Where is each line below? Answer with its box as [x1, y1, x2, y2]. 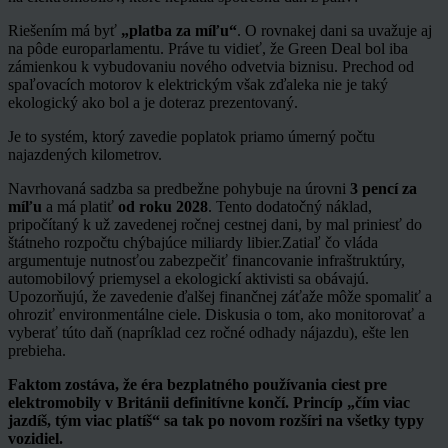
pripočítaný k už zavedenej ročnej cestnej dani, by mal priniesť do [8, 215, 422, 233]
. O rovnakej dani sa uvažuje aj [237, 21, 432, 39]
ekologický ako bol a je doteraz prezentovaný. [8, 93, 298, 111]
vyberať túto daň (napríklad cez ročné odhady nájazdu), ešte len [8, 323, 409, 341]
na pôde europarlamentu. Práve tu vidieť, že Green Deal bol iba [8, 39, 408, 57]
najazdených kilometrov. [8, 145, 166, 163]
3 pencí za [350, 179, 417, 197]
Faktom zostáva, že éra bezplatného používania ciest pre [8, 375, 387, 393]
